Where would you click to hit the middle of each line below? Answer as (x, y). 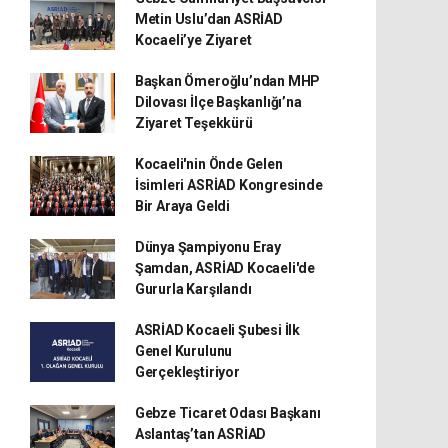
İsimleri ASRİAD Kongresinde (228, 185)
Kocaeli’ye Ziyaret (193, 40)
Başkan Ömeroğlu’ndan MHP (227, 81)
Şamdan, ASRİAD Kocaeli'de (225, 268)
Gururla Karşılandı (193, 289)
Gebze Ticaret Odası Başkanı (227, 413)
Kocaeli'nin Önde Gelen (208, 164)
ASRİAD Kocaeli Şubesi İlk (217, 330)
